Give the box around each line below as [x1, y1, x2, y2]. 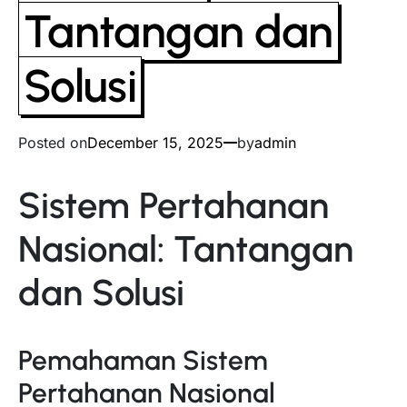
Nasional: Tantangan [18, 227, 353, 272]
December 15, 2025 [87, 134, 223, 152]
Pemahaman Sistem [18, 343, 268, 378]
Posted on [18, 134, 87, 152]
